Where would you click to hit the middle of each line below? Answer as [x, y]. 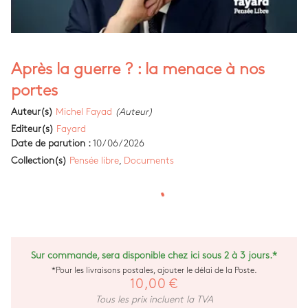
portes [34, 90]
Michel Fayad [84, 111]
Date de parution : [51, 143]
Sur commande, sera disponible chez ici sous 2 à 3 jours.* [154, 255]
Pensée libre [94, 160]
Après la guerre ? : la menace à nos [138, 69]
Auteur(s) [32, 111]
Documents [149, 160]
